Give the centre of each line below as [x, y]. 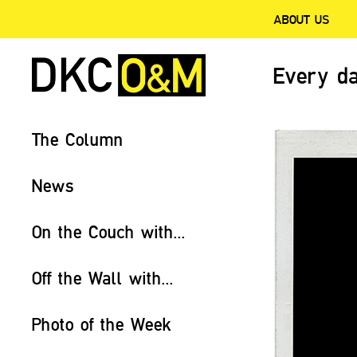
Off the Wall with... [103, 278]
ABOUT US [302, 19]
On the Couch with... [109, 231]
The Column [78, 139]
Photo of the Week [102, 324]
